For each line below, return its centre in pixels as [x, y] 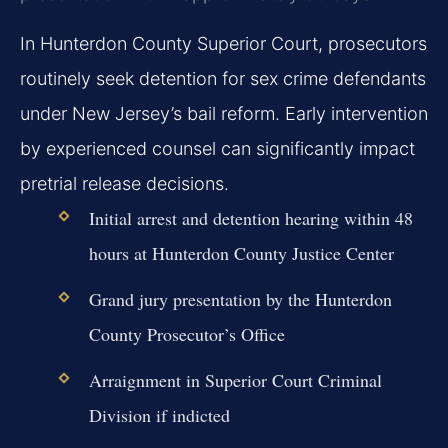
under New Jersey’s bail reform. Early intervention [224, 113]
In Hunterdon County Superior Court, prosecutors [223, 43]
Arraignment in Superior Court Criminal [235, 379]
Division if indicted [159, 414]
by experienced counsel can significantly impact [217, 148]
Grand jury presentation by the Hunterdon [240, 298]
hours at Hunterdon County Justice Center [241, 252]
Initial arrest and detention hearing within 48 [250, 217]
